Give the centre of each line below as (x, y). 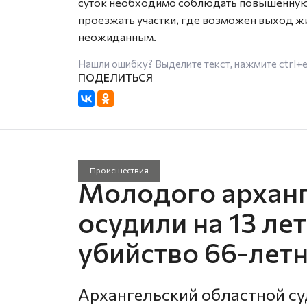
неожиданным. (117, 36)
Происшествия (119, 170)
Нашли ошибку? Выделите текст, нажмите (179, 63)
